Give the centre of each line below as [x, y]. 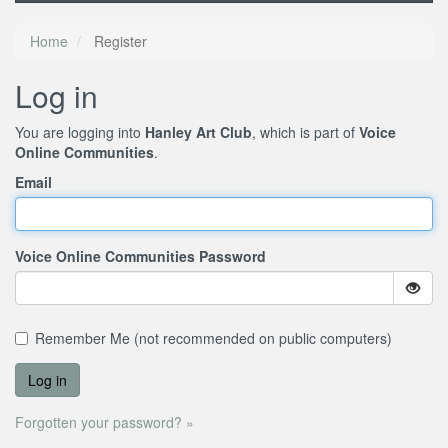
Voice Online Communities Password [140, 256]
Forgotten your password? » [104, 422]
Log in [56, 96]
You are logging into [80, 132]
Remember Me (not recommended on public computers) [213, 338]
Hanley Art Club [198, 132]
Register [118, 41]
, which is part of [305, 132]
